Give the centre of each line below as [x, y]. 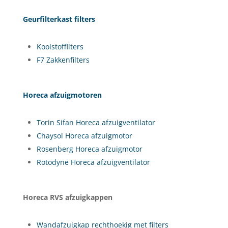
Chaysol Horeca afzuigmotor [84, 135]
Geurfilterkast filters [59, 19]
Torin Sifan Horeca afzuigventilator [96, 122]
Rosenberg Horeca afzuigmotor [89, 149]
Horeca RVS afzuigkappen [67, 197]
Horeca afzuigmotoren [62, 95]
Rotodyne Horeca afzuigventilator [93, 162]
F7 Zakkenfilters [63, 60]
